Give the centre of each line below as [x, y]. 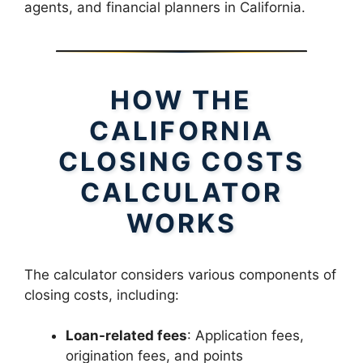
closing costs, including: [102, 295]
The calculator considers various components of [180, 274]
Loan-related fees [126, 335]
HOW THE [181, 100]
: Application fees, [246, 335]
